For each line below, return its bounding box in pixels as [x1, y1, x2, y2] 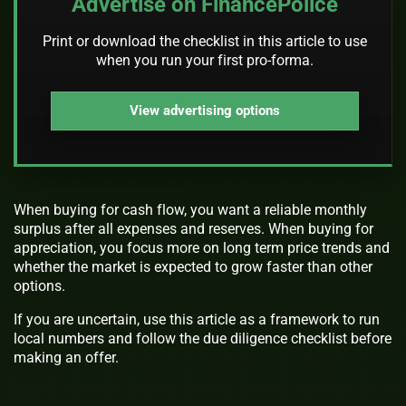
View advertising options [129, 102, 280, 120]
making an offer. [14, 348, 119, 366]
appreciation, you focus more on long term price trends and [14, 238, 390, 256]
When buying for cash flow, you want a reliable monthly [14, 200, 367, 218]
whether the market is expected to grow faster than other [14, 257, 372, 275]
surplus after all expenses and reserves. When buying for [14, 219, 373, 237]
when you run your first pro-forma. [95, 51, 314, 69]
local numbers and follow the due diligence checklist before [14, 329, 391, 347]
